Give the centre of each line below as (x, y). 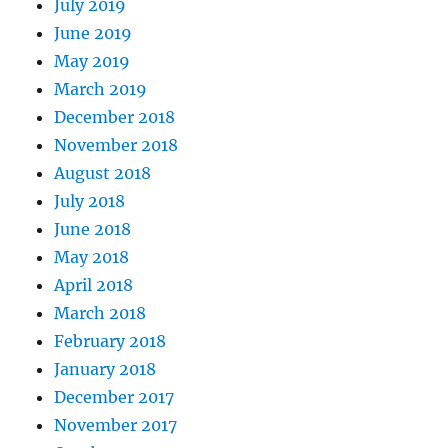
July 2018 (90, 201)
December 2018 (115, 117)
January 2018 (105, 369)
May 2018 (92, 257)
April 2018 (94, 285)
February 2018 (110, 341)
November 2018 (116, 145)
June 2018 (93, 229)
